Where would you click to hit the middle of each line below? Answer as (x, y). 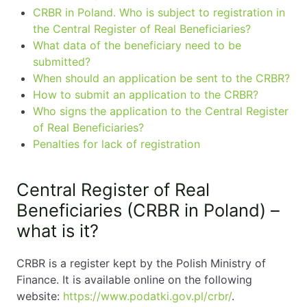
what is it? (58, 231)
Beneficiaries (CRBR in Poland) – (148, 210)
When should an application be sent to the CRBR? (161, 78)
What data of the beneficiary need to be (137, 45)
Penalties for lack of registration (116, 144)
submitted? (62, 62)
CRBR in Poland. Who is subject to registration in (159, 12)
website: (40, 296)
